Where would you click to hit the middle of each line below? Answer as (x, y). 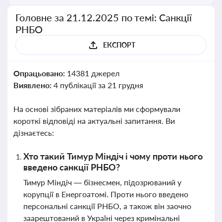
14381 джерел (93, 73)
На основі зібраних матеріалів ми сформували (97, 109)
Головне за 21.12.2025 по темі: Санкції (104, 17)
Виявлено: (33, 85)
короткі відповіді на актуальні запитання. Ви (94, 121)
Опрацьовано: (40, 73)
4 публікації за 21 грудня (98, 85)
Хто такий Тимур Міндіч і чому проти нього (113, 156)
